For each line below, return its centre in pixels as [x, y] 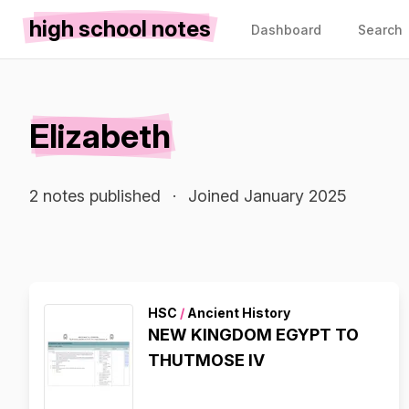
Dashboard [286, 30]
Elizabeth [100, 136]
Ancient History [237, 313]
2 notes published [95, 196]
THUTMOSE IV [206, 360]
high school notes [120, 29]
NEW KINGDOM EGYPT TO [253, 335]
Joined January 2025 [267, 196]
